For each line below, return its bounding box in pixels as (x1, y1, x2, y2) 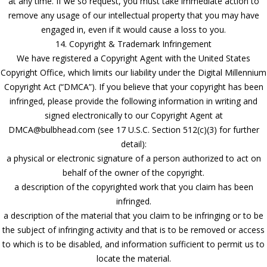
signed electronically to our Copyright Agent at (44, 109, 223, 121)
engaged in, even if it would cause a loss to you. (41, 23, 226, 35)
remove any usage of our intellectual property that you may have (8, 9, 259, 21)
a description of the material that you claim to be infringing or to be (4, 209, 263, 221)
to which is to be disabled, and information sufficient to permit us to (2, 238, 265, 250)
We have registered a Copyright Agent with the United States (17, 52, 250, 64)
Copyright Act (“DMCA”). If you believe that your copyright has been (4, 80, 263, 92)
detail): (120, 138, 147, 150)
